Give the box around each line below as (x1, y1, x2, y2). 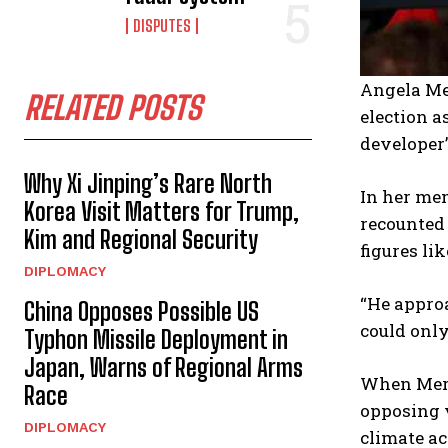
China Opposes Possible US (24, 297, 259, 326)
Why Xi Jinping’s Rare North (24, 169, 272, 198)
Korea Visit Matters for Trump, (24, 197, 299, 226)
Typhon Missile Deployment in (24, 325, 288, 354)
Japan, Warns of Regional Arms (24, 353, 303, 382)
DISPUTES (133, 16, 192, 35)
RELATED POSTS (24, 89, 201, 127)
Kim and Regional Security (24, 225, 258, 254)
